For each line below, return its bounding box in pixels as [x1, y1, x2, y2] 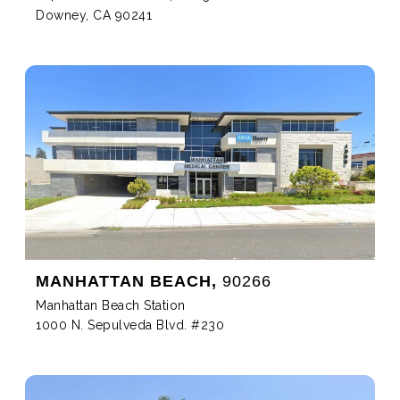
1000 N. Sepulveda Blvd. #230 [36, 318, 224, 333]
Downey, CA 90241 [36, 7, 152, 22]
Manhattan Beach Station [36, 298, 186, 313]
